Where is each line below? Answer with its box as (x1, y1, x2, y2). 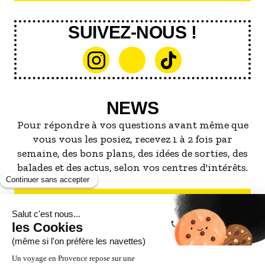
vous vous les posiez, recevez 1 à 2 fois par (33, 132, 232, 146)
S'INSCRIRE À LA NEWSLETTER (50, 195, 215, 206)
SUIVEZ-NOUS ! (68, 22, 197, 42)
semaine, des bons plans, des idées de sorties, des (17, 147, 248, 160)
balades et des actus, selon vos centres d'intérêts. (17, 161, 248, 174)
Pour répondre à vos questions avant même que (17, 118, 248, 131)
